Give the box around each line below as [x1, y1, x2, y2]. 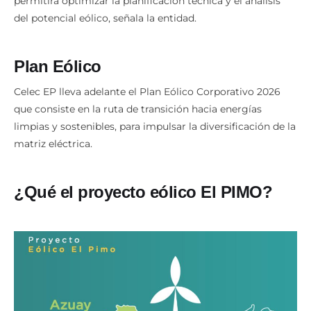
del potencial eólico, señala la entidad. [14, 11, 196, 24]
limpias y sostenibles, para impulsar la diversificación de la [14, 120, 296, 133]
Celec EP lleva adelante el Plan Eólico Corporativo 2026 [14, 85, 280, 99]
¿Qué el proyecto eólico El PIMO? [14, 183, 272, 202]
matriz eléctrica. [14, 137, 92, 151]
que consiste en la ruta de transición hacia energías [14, 103, 262, 116]
